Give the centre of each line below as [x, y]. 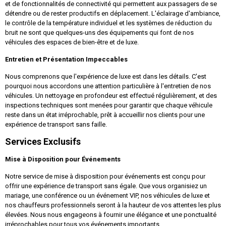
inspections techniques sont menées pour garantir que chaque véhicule [109, 105]
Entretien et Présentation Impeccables [66, 59]
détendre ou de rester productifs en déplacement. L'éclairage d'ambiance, [113, 13]
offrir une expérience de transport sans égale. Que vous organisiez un [106, 186]
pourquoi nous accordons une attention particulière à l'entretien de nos [108, 86]
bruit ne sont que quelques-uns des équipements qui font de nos [99, 32]
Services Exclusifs [43, 141]
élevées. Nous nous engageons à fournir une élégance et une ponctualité [111, 214]
